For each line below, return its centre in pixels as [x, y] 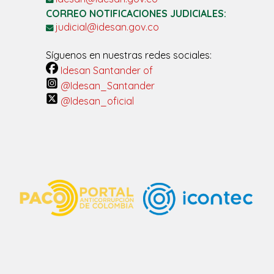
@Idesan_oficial [96, 101]
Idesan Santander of [106, 71]
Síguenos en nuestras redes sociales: [129, 55]
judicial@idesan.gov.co [107, 27]
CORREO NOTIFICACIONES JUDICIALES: [139, 14]
